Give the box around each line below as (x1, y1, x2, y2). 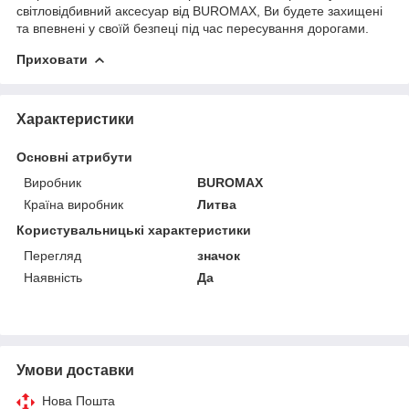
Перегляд (24, 247, 81, 263)
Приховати (16, 51, 88, 67)
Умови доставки (16, 362, 134, 378)
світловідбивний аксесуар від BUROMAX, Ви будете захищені (16, 3, 383, 18)
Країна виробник (24, 196, 123, 212)
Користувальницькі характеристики (16, 222, 251, 237)
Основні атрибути (16, 149, 132, 164)
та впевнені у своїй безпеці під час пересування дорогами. (16, 20, 369, 36)
